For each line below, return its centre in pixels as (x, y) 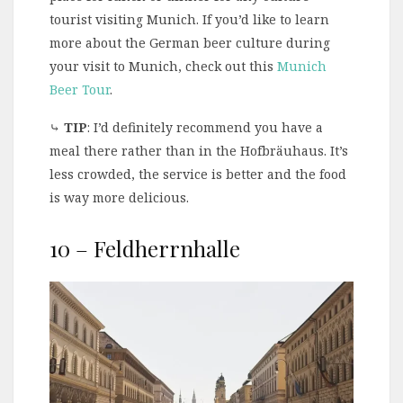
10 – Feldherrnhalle (145, 249)
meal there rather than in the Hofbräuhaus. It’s (199, 151)
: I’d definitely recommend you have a (205, 128)
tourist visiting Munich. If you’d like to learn (189, 20)
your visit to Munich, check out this (163, 67)
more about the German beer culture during (190, 43)
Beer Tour (80, 90)
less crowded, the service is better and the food (198, 175)
